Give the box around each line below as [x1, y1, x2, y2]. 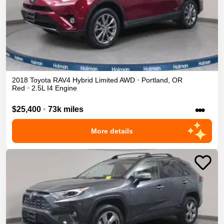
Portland [141, 75, 168, 84]
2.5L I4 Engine [31, 83, 77, 92]
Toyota [30, 75, 51, 84]
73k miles [48, 104, 83, 113]
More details [91, 126, 133, 135]
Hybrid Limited [72, 75, 118, 84]
